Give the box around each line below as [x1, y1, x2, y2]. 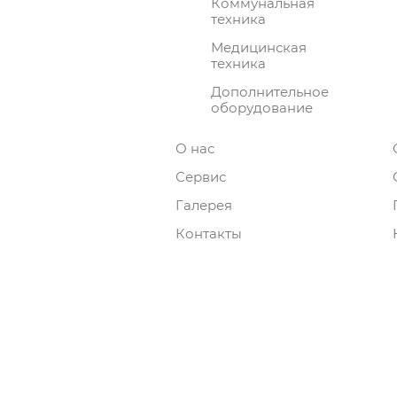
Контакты [175, 224, 242, 242]
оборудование [211, 98, 313, 116]
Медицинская [211, 38, 307, 56]
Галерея [175, 196, 232, 214]
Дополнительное [211, 82, 329, 100]
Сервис [175, 167, 226, 185]
